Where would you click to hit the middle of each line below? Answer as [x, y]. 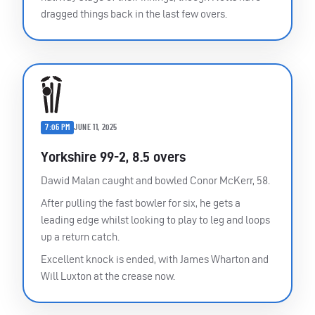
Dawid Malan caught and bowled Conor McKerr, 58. [155, 180]
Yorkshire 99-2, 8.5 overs [113, 156]
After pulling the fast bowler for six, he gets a [141, 202]
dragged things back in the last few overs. [134, 14]
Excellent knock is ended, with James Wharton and [155, 259]
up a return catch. [80, 236]
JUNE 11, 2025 [96, 128]
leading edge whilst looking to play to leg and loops [155, 219]
